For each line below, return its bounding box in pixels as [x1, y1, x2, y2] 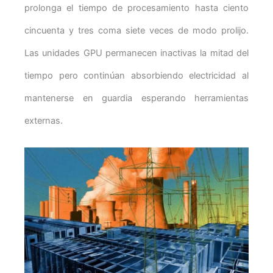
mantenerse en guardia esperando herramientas [24, 92, 249, 104]
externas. [24, 115, 63, 126]
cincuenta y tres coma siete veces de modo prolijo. [24, 24, 249, 36]
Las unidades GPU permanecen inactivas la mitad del [24, 47, 249, 58]
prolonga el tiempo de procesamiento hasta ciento [24, 2, 249, 13]
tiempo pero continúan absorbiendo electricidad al [24, 69, 249, 81]
